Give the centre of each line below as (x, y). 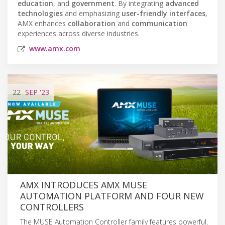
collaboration (92, 23)
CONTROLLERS (52, 207)
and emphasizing (92, 13)
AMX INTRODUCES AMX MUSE (84, 185)
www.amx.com (55, 48)
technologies (40, 13)
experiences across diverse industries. (79, 33)
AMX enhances (43, 23)
